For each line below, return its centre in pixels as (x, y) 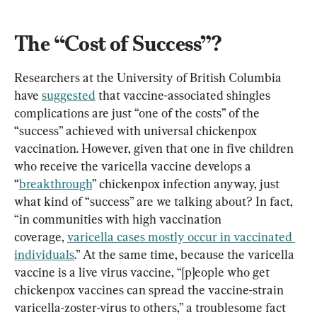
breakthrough (56, 183)
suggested (69, 95)
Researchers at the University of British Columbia (149, 77)
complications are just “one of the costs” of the (138, 113)
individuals (44, 254)
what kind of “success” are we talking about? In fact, (155, 201)
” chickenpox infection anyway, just (187, 183)
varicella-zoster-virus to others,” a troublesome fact (151, 307)
